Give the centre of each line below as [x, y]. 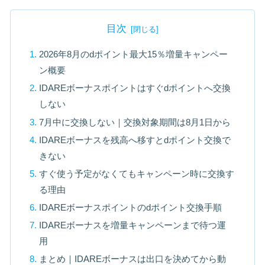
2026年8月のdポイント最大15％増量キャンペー [134, 54]
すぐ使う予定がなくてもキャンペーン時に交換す [137, 173]
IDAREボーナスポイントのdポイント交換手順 [131, 207]
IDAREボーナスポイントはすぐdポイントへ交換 [135, 88]
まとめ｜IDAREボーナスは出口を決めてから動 [133, 258]
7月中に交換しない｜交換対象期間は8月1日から [135, 122]
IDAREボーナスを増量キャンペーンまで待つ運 [133, 225]
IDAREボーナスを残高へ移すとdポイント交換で [135, 140]
